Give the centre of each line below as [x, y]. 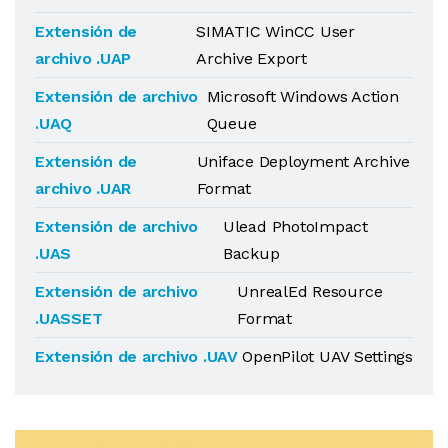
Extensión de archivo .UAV [136, 356]
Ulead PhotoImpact [295, 226]
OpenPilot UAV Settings [327, 356]
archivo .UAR [83, 188]
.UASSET [69, 318]
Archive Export [251, 58]
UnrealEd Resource [310, 291]
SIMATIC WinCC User [275, 31]
